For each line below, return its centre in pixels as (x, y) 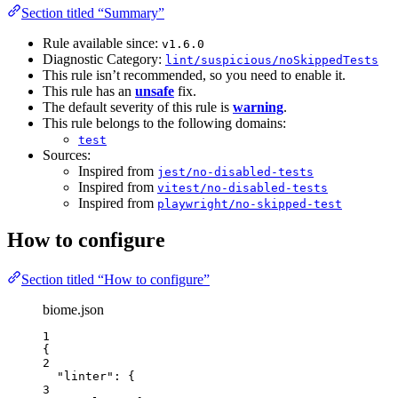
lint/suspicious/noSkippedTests (272, 60)
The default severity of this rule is (138, 107)
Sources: (67, 155)
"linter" (85, 377)
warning (258, 107)
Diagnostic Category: (104, 59)
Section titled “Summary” (93, 12)
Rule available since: (102, 43)
